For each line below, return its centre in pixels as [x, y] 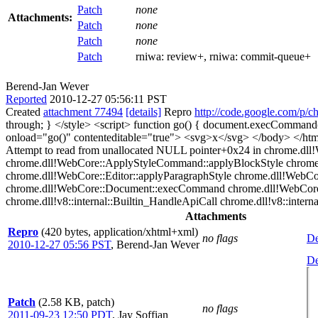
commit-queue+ [276, 56]
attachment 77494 [83, 111]
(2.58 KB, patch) [76, 302]
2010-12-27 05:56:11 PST [108, 99]
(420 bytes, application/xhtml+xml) [120, 231]
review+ [185, 56]
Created [24, 111]
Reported [26, 99]
